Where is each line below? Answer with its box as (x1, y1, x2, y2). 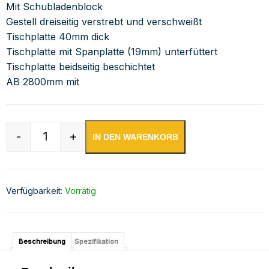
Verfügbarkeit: (6, 186, 65, 196)
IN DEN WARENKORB (92, 132, 178, 142)
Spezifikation (74, 237, 118, 246)
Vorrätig (65, 186, 96, 196)
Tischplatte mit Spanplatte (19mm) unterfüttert (6, 46, 217, 58)
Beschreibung (18, 237, 65, 246)
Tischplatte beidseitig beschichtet (6, 61, 155, 73)
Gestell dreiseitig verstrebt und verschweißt (6, 16, 202, 28)
